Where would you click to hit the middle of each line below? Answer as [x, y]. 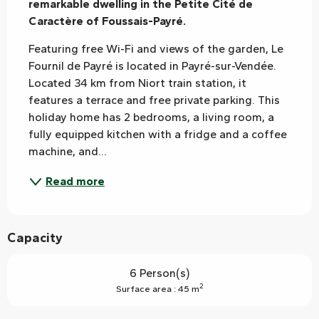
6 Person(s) [159, 273]
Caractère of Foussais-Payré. [107, 21]
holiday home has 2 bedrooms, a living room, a [151, 117]
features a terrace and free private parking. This [154, 100]
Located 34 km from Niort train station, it [137, 83]
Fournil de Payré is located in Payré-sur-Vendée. [152, 66]
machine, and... [68, 151]
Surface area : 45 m [157, 288]
